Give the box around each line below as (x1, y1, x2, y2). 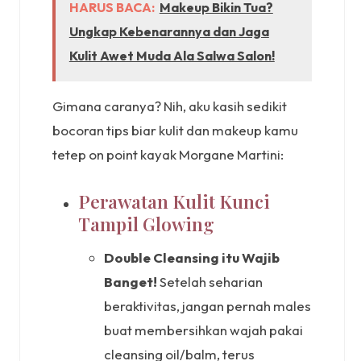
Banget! (104, 272, 157, 290)
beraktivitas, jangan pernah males (104, 297, 311, 314)
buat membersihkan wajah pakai (104, 321, 303, 338)
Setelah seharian (157, 272, 263, 290)
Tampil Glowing (78, 212, 214, 237)
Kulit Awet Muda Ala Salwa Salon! (68, 47, 275, 64)
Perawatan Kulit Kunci (78, 189, 270, 214)
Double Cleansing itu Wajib (104, 248, 280, 266)
